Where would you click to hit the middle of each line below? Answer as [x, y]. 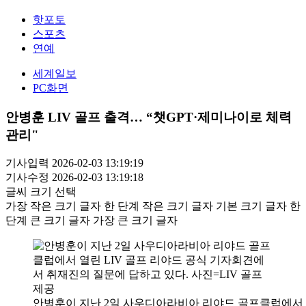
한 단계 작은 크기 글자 [158, 206]
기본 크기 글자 [251, 206]
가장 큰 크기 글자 [135, 221]
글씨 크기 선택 [41, 192]
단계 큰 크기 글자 [48, 221]
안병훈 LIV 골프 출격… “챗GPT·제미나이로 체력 [149, 117]
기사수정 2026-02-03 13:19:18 [74, 178]
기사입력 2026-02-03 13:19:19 [74, 163]
